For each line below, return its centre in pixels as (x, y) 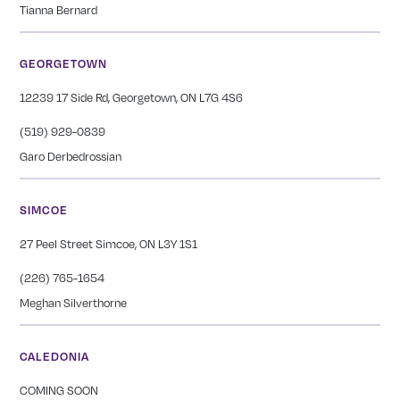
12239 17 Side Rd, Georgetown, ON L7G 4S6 (132, 98)
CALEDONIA (55, 357)
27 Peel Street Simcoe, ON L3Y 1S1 (109, 244)
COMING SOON (59, 391)
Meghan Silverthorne (74, 303)
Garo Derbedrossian (71, 157)
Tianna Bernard (59, 10)
